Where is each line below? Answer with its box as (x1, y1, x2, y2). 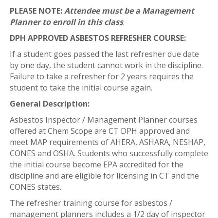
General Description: (10, 98, 90, 109)
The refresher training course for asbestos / (10, 198, 172, 208)
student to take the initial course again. (10, 82, 154, 93)
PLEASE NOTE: (10, 5, 64, 16)
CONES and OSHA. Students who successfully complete (10, 148, 208, 159)
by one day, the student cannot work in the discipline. (10, 60, 203, 71)
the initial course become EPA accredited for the (10, 159, 183, 170)
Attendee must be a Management (64, 5, 194, 16)
